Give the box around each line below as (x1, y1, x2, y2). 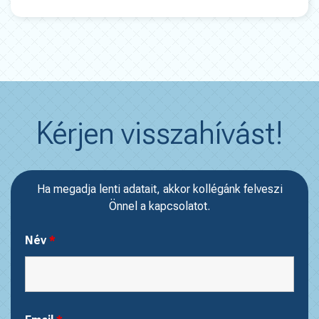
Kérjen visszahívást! (36, 114, 283, 152)
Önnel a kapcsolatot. (109, 199, 210, 213)
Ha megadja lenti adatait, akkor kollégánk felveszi (36, 182, 283, 196)
